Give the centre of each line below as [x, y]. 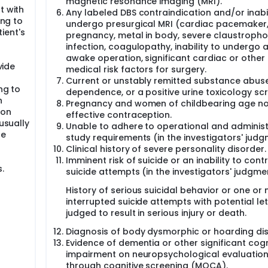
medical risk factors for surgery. [136, 69]
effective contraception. [119, 115]
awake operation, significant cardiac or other [165, 58]
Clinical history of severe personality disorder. [166, 149]
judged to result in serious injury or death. [156, 213]
